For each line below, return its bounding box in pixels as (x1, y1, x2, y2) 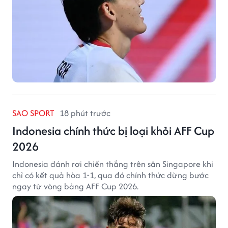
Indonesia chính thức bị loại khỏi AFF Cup (12, 122, 214, 139)
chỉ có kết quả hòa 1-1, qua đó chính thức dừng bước (12, 169, 209, 182)
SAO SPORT (12, 107, 54, 120)
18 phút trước (60, 107, 110, 120)
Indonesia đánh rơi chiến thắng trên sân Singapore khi (12, 158, 213, 170)
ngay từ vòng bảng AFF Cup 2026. (12, 180, 138, 193)
